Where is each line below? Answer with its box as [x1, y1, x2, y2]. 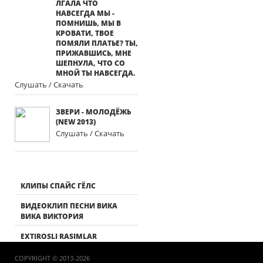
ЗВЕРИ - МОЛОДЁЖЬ [56, 107, 131, 117]
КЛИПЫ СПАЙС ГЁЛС [21, 181, 96, 191]
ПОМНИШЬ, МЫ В [56, 18, 121, 28]
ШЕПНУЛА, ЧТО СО [56, 58, 125, 68]
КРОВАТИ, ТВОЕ [56, 28, 114, 38]
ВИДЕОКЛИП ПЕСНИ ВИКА [21, 201, 117, 211]
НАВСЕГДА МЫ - [56, 8, 114, 18]
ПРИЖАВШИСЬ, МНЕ [56, 48, 131, 58]
